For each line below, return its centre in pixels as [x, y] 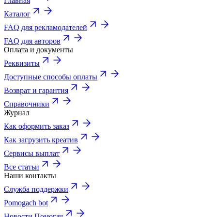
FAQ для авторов [32, 41]
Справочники [27, 104]
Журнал [17, 112]
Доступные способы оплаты [51, 77]
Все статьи [22, 167]
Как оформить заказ [37, 126]
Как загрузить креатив [41, 139]
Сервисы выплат [32, 153]
